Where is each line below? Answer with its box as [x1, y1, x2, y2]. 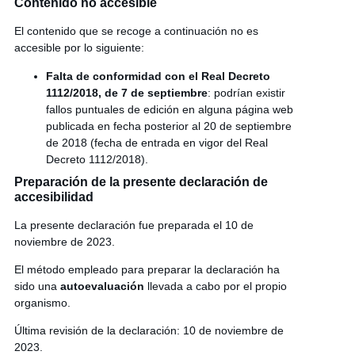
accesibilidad [13, 189, 94, 204]
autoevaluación [59, 279, 144, 292]
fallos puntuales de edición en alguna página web [45, 102, 293, 116]
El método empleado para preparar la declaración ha [13, 262, 280, 276]
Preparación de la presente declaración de [13, 174, 268, 189]
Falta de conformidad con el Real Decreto [45, 69, 270, 82]
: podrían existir [207, 86, 285, 99]
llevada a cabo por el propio [143, 279, 287, 292]
